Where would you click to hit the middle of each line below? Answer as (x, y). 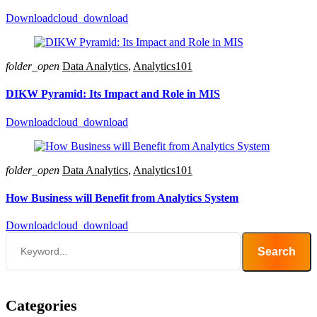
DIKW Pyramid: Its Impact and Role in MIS (113, 94)
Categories (41, 306)
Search (277, 252)
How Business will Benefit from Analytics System (122, 198)
